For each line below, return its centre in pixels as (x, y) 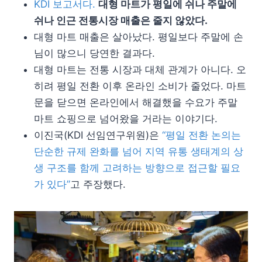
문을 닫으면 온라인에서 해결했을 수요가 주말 (136, 102)
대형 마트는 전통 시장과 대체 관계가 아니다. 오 (140, 69)
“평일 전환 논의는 (200, 135)
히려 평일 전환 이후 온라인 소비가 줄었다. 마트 (140, 86)
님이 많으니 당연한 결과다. (94, 53)
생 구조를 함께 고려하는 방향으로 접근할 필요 (137, 168)
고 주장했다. (98, 184)
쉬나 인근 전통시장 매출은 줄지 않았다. (121, 20)
